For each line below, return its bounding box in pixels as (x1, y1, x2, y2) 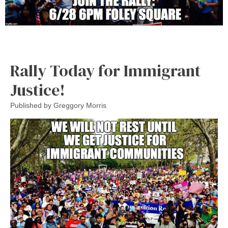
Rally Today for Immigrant (10, 60, 201, 82)
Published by (10, 101, 51, 109)
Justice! (10, 79, 65, 101)
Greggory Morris (51, 101, 106, 109)
